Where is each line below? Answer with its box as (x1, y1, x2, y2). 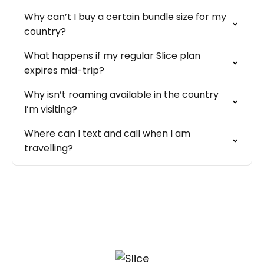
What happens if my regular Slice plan (24, 49, 200, 62)
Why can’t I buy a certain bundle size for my (24, 10, 226, 24)
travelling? (24, 141, 73, 155)
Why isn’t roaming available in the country (24, 88, 219, 101)
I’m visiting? (24, 103, 77, 116)
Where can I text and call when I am (24, 127, 190, 140)
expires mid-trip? (24, 64, 104, 77)
